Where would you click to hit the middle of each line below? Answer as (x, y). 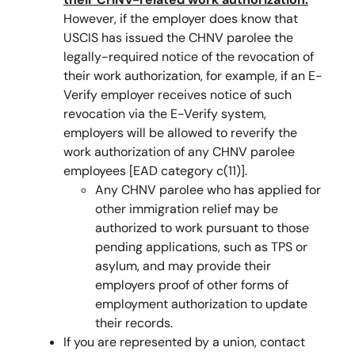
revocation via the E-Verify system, (165, 113)
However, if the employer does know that (181, 18)
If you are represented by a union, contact (184, 342)
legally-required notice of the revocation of (189, 56)
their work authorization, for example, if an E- (193, 75)
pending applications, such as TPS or (201, 246)
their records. (134, 323)
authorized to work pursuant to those (202, 227)
